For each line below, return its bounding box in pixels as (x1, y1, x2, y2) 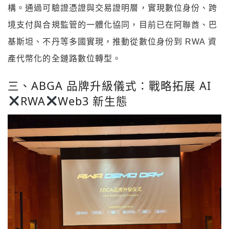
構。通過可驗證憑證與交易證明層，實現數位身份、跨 (8, 4, 218, 13)
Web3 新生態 (58, 93, 128, 108)
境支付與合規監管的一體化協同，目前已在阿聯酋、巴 (8, 20, 218, 30)
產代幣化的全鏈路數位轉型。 (8, 54, 122, 63)
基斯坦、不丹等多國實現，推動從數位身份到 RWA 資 (8, 37, 217, 47)
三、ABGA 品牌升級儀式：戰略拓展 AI (8, 78, 211, 93)
